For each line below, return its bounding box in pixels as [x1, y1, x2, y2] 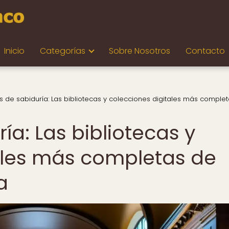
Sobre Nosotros [109, 45, 170, 57]
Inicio [4, 45, 25, 57]
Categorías [40, 45, 85, 57]
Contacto [186, 45, 225, 57]
